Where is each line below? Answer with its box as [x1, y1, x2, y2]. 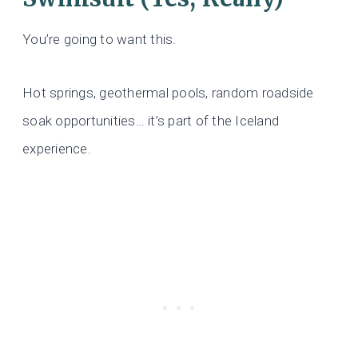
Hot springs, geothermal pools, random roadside [22, 84, 314, 101]
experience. [22, 140, 91, 157]
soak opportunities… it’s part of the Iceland [22, 112, 280, 129]
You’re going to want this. [22, 30, 177, 47]
